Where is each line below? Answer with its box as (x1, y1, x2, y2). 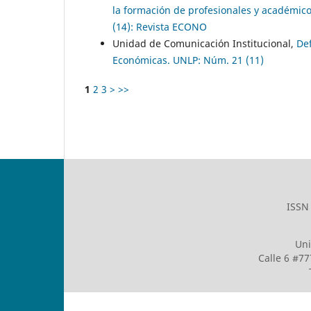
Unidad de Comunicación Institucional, (112, 37, 296, 51)
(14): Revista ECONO (112, 20, 207, 34)
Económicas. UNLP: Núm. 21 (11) (112, 53, 264, 67)
